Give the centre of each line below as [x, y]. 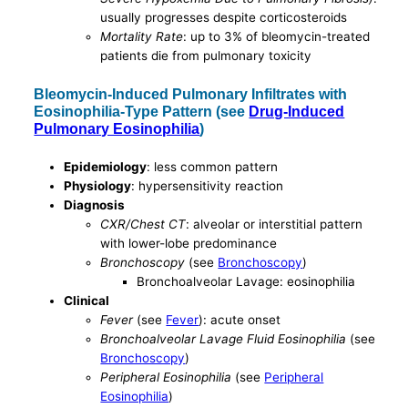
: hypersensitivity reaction [208, 185]
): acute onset [240, 319]
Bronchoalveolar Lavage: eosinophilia [246, 281]
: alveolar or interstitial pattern [275, 224]
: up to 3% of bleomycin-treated [277, 37]
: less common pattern [213, 166]
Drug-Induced [297, 112]
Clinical [87, 300]
